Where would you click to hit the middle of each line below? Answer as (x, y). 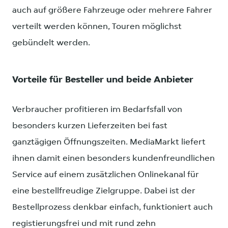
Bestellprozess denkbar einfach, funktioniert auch (112, 208)
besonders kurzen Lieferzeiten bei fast (90, 126)
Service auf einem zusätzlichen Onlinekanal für (106, 175)
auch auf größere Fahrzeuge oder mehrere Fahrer (112, 10)
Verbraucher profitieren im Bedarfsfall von (97, 110)
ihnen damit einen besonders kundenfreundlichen (113, 159)
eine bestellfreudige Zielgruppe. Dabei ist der (104, 191)
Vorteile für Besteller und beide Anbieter (103, 80)
